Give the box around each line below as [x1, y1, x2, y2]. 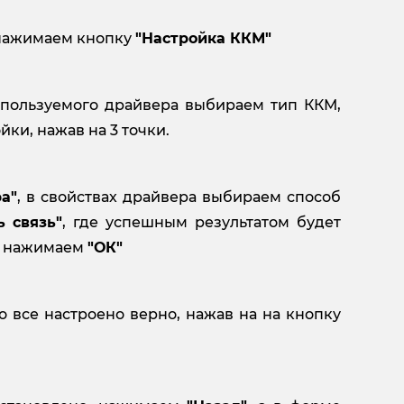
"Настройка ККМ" [135, 29, 271, 47]
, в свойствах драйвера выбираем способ [17, 188, 341, 206]
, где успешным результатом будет [62, 213, 342, 231]
